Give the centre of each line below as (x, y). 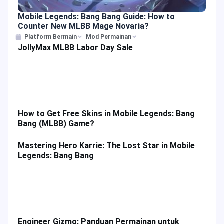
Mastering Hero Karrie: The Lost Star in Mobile (106, 145)
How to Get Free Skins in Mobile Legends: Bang (106, 113)
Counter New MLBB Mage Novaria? (83, 26)
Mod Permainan (109, 37)
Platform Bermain (51, 37)
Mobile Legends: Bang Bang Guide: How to (96, 17)
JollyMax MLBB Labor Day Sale (75, 48)
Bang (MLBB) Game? (56, 123)
